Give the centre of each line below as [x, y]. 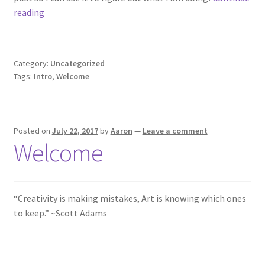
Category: [32, 64]
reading [29, 12]
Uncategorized [77, 64]
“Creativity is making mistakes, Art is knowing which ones [130, 198]
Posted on [33, 130]
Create [57, 26]
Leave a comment [175, 130]
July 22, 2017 [75, 130]
